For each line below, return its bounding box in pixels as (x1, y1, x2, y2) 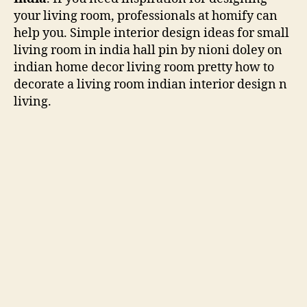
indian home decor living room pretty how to (14, 59, 274, 75)
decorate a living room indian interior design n (14, 76, 287, 93)
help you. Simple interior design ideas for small (14, 25, 289, 41)
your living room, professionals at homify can (14, 8, 278, 24)
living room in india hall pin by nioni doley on (14, 42, 282, 58)
